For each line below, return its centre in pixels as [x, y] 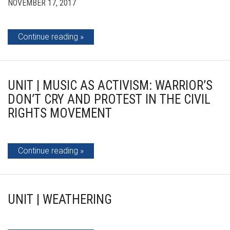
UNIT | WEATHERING [60, 199]
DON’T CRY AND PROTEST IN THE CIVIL [109, 99]
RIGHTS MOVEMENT [60, 113]
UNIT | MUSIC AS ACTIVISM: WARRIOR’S [110, 85]
